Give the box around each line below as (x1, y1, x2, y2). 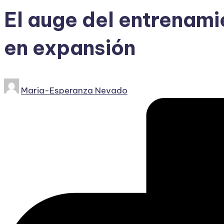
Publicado (3, 79, 44, 91)
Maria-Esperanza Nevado (21, 85, 127, 96)
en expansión (4, 35, 135, 61)
